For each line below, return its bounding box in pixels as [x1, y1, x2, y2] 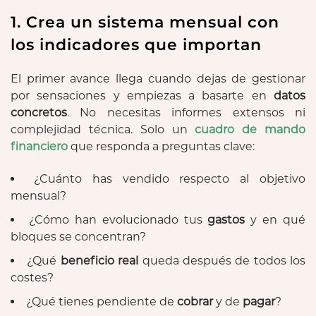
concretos [11, 105, 67, 119]
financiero [11, 139, 68, 153]
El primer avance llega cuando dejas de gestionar [11, 71, 305, 85]
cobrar [177, 294, 213, 308]
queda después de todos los [138, 253, 305, 267]
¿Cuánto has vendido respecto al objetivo [33, 171, 306, 186]
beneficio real [60, 253, 139, 267]
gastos [207, 212, 245, 226]
